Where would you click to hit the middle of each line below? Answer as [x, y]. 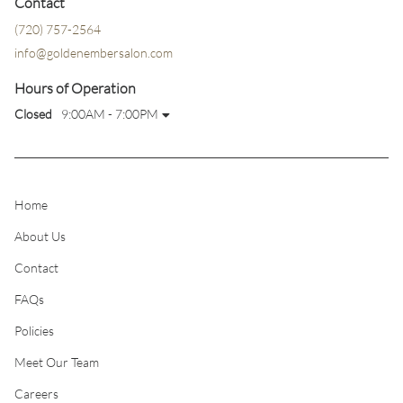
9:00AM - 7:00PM [110, 113]
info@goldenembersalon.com [94, 52]
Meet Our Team [57, 363]
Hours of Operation [75, 88]
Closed [33, 113]
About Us [40, 237]
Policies [34, 331]
